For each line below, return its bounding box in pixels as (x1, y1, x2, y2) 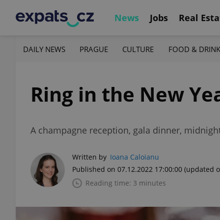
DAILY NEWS (23, 44, 65, 54)
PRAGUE (80, 44, 109, 54)
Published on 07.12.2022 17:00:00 (72, 165, 182, 174)
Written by (72, 152, 107, 162)
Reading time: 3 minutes (85, 178, 166, 188)
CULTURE (122, 44, 154, 54)
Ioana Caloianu (110, 152, 159, 162)
